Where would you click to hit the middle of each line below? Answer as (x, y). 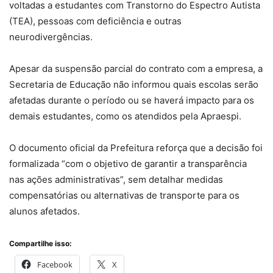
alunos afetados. (44, 211)
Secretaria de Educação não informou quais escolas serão (134, 85)
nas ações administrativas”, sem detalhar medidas (116, 180)
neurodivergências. (51, 37)
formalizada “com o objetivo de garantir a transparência (128, 164)
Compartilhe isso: (41, 244)
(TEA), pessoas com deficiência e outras (95, 21)
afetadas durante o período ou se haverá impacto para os (132, 101)
